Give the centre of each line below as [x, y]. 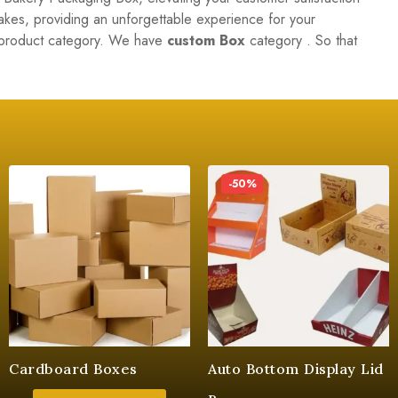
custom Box [206, 40]
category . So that [301, 40]
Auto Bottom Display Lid [296, 369]
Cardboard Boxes [73, 369]
